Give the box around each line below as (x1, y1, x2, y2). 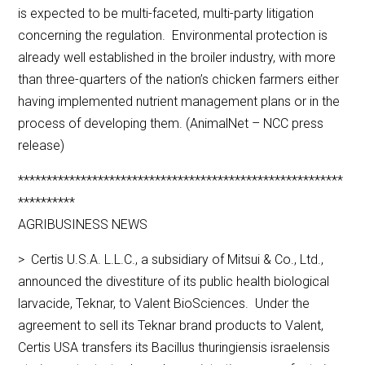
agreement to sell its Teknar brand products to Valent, (18, 318, 324, 334)
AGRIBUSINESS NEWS (18, 217, 148, 233)
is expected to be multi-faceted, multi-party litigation (18, 6, 314, 22)
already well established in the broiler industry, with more (18, 50, 336, 66)
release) (18, 138, 65, 154)
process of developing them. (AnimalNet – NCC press (18, 116, 324, 132)
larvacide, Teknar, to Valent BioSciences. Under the (18, 296, 310, 312)
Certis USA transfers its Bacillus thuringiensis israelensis (18, 340, 331, 356)
